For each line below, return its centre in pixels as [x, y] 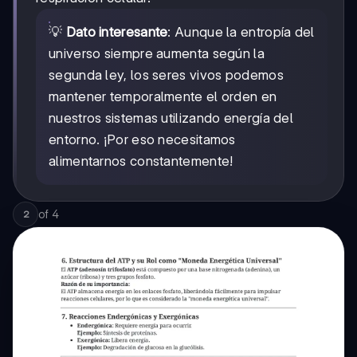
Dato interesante [117, 32]
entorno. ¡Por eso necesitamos [142, 140]
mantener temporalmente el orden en [163, 97]
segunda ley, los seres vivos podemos [166, 75]
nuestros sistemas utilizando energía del [171, 118]
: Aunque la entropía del [241, 32]
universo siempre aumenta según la [157, 54]
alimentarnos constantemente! [141, 161]
